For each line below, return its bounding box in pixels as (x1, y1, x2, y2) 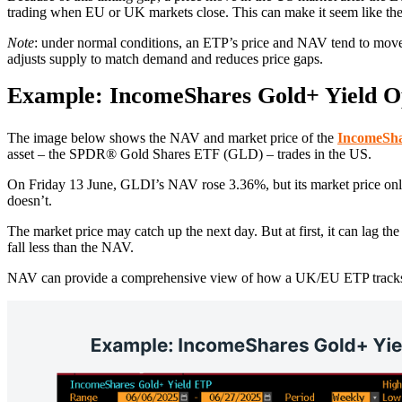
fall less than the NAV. (7, 240, 134, 256)
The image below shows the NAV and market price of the (7, 130, 337, 146)
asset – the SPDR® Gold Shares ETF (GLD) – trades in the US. (7, 146, 371, 162)
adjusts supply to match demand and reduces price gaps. (7, 51, 323, 67)
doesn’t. (7, 193, 52, 209)
